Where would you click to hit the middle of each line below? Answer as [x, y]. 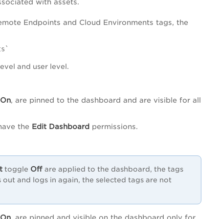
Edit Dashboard [61, 126]
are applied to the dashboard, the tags [114, 169]
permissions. [115, 126]
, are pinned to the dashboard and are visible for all [106, 100]
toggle [16, 169]
